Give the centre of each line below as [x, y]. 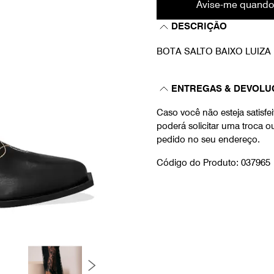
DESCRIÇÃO [199, 26]
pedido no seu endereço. [208, 139]
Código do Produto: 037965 [213, 163]
